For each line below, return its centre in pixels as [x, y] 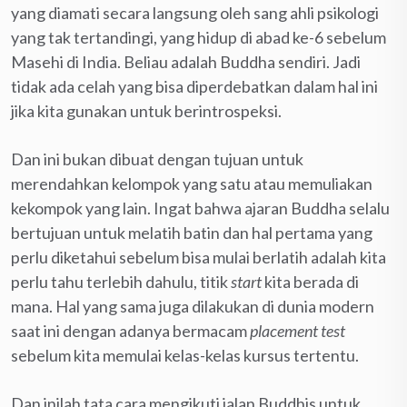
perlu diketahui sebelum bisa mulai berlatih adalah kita [199, 257]
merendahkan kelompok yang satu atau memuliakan [192, 183]
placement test [298, 330]
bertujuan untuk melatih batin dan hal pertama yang [192, 232]
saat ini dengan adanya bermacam [130, 330]
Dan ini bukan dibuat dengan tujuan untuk [157, 159]
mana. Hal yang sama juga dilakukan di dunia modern [193, 306]
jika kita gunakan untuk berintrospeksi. [146, 110]
